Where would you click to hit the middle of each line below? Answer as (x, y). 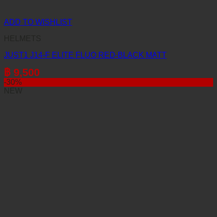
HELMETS (23, 38)
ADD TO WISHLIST (38, 22)
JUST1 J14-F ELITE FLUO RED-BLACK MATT (85, 55)
